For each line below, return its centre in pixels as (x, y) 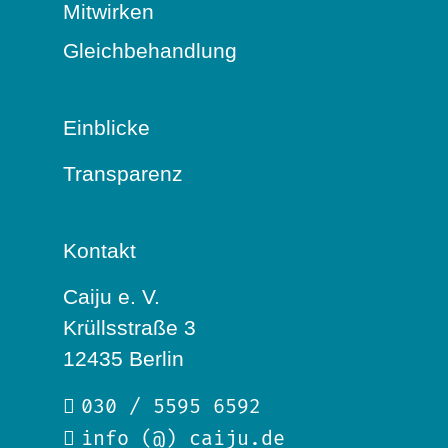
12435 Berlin (123, 358)
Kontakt (99, 250)
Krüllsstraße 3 (129, 327)
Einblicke (106, 127)
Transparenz (123, 173)
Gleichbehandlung (150, 50)
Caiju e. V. (111, 296)
